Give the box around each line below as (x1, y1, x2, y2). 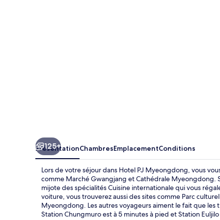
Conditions (159, 143, 195, 153)
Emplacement (113, 143, 159, 153)
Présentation (35, 143, 80, 153)
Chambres (80, 143, 113, 153)
